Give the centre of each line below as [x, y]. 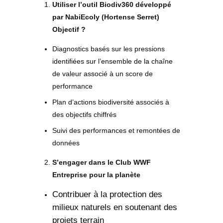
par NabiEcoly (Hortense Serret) [106, 17]
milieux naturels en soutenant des [115, 207]
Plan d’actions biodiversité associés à [111, 102]
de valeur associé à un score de [103, 73]
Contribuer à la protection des [107, 194]
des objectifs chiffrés [84, 114]
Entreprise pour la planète [96, 174]
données [66, 143]
